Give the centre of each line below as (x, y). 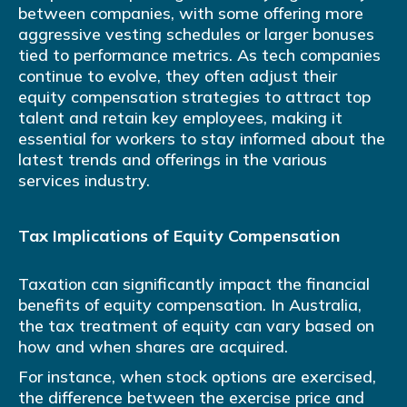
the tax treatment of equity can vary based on (196, 326)
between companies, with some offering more (191, 14)
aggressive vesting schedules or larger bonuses (196, 35)
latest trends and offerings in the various (173, 160)
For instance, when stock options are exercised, (197, 377)
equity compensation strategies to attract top (194, 97)
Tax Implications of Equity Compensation (179, 236)
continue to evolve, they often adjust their (178, 76)
